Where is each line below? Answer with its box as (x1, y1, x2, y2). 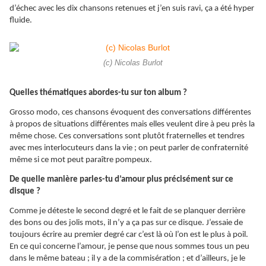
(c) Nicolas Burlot (103, 59, 163, 68)
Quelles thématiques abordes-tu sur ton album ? (9, 88, 187, 98)
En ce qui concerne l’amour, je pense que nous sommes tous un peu (9, 242, 249, 252)
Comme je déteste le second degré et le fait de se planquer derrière (9, 207, 245, 216)
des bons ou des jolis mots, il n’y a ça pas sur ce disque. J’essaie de (9, 218, 243, 228)
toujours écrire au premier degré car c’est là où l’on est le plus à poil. (9, 230, 248, 240)
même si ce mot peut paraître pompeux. (9, 156, 152, 165)
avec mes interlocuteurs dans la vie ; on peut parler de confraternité (9, 144, 248, 153)
